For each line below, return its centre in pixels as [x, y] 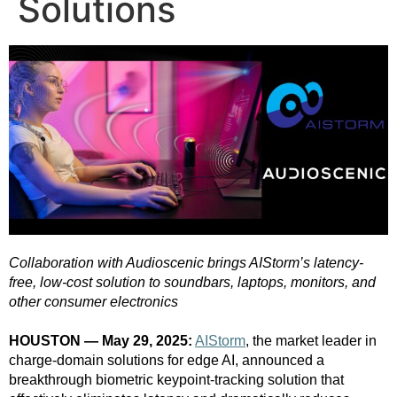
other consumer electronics [93, 301]
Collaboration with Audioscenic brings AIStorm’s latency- [186, 262]
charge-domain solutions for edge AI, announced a [167, 360]
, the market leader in [311, 340]
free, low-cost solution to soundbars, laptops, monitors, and [192, 282]
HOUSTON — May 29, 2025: [101, 340]
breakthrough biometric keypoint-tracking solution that [176, 379]
